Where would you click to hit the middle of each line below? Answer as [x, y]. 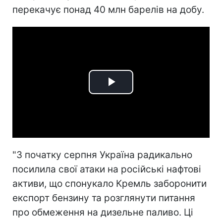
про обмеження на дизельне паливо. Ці [103, 212]
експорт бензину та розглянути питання [104, 198]
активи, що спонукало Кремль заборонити [110, 183]
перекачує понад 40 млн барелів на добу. [108, 9]
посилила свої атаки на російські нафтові [107, 169]
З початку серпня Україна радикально [104, 155]
